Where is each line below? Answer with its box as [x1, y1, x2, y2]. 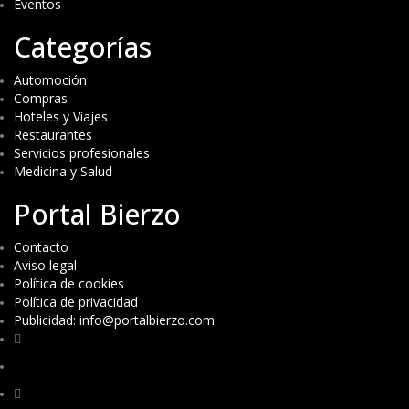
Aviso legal [14, 256, 77, 274]
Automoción [14, 70, 87, 89]
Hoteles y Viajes [14, 107, 108, 125]
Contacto [14, 237, 68, 256]
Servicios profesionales [14, 143, 150, 162]
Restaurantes [14, 125, 92, 143]
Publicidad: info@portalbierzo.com [14, 310, 215, 329]
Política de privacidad [14, 292, 138, 310]
